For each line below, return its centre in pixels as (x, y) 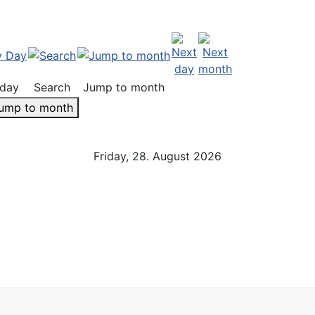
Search (52, 87)
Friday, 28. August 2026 (157, 156)
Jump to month (124, 87)
